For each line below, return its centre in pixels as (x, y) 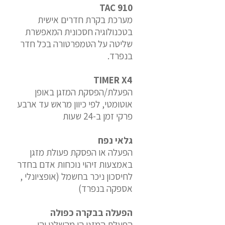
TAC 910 (116, 8)
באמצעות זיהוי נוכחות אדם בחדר (75, 164)
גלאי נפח (115, 140)
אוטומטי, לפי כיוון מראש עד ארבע (75, 104)
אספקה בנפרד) (105, 188)
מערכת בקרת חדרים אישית (85, 20)
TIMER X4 (113, 80)
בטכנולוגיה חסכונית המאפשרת (79, 32)
